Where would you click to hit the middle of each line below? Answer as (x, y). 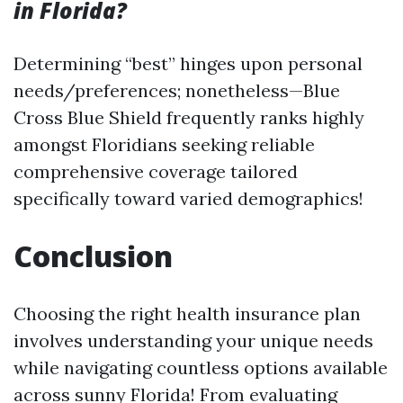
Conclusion (93, 256)
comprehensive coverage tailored (156, 171)
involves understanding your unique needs (193, 340)
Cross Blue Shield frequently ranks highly (189, 117)
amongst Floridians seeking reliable (164, 144)
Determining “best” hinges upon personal (188, 63)
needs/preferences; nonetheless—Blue (177, 90)
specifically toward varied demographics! (188, 198)
